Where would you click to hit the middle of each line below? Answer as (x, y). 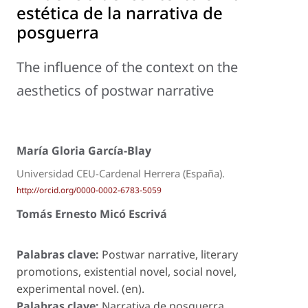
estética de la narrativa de (120, 13)
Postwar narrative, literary (170, 255)
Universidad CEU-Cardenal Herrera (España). (121, 173)
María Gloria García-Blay (84, 150)
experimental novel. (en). (80, 289)
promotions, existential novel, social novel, (126, 272)
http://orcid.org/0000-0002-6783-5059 (89, 190)
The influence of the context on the (127, 67)
